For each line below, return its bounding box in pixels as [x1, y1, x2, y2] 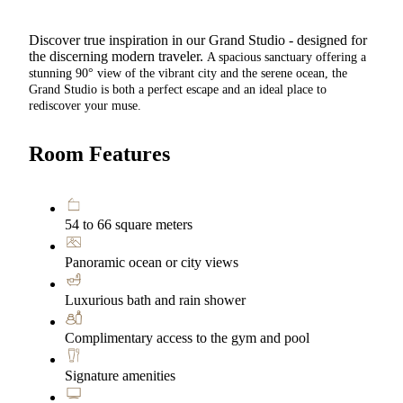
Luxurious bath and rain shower [65, 291, 246, 308]
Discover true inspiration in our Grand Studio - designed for [29, 31, 367, 48]
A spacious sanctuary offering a [207, 49, 366, 64]
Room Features [29, 141, 170, 166]
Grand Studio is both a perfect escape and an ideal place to [29, 82, 327, 96]
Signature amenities [65, 367, 175, 383]
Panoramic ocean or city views [65, 254, 238, 270]
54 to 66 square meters [65, 216, 193, 232]
